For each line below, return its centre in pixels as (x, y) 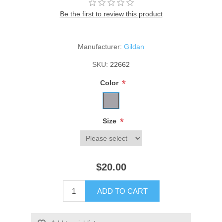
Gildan (134, 47)
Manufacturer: (100, 47)
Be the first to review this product (111, 14)
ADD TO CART (122, 191)
